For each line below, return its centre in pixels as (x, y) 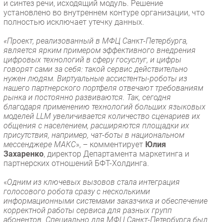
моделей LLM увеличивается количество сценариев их (102, 116)
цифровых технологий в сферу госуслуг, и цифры (92, 59)
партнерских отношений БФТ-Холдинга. (77, 163)
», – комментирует (111, 144)
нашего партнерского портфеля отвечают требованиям (103, 88)
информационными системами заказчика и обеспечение (106, 201)
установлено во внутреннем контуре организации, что (104, 12)
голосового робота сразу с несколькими (77, 191)
